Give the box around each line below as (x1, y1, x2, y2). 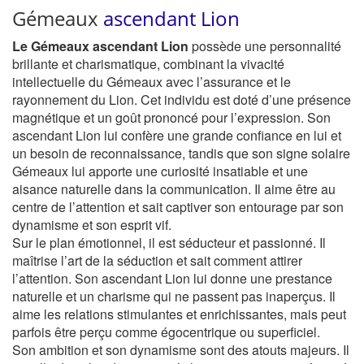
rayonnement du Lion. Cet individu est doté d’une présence (12, 90, 351, 109)
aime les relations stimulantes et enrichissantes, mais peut (12, 305, 346, 323)
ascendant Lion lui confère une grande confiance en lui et (12, 126, 341, 145)
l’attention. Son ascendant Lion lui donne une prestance (12, 269, 332, 288)
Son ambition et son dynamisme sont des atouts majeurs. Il (12, 340, 349, 359)
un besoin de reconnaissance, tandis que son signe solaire (12, 144, 350, 162)
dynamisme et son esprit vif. (12, 215, 171, 234)
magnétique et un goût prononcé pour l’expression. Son (12, 108, 331, 127)
